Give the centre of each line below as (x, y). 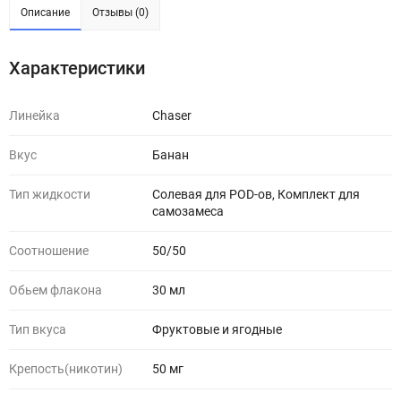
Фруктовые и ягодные (217, 329)
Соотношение (49, 251)
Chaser (172, 115)
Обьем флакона (55, 290)
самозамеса (188, 211)
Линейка (34, 115)
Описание (45, 13)
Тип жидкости (50, 194)
